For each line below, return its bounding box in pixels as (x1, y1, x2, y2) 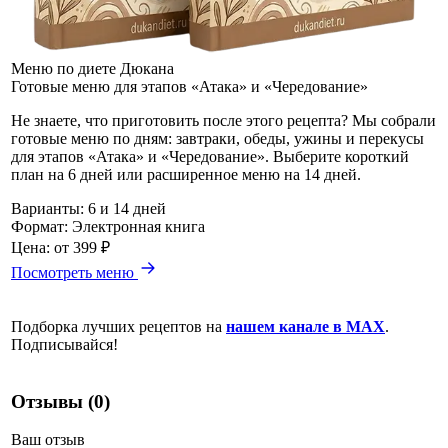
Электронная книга (72, 217, 205, 235)
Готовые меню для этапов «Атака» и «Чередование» (11, 77, 368, 95)
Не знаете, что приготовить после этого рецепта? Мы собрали (11, 111, 436, 129)
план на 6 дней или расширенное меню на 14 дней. (11, 165, 361, 183)
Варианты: (11, 199, 84, 217)
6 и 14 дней (88, 199, 166, 217)
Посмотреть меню (11, 263, 134, 281)
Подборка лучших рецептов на (11, 317, 226, 335)
